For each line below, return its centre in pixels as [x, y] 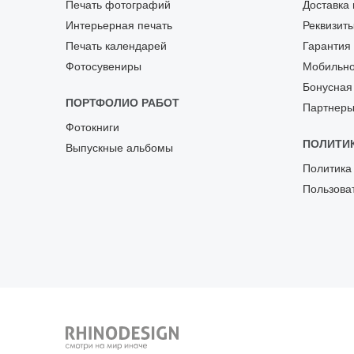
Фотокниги [93, 128]
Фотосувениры [104, 67]
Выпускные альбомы [120, 148]
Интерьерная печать [119, 26]
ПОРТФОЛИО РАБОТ [123, 103]
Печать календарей [117, 46]
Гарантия [326, 46]
